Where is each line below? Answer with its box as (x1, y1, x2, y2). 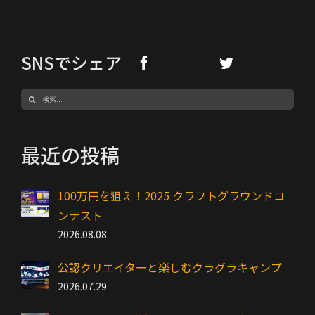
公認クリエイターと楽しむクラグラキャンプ (58, 258, 282, 276)
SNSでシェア (21, 50, 122, 75)
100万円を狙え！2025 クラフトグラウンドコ (58, 186, 285, 204)
